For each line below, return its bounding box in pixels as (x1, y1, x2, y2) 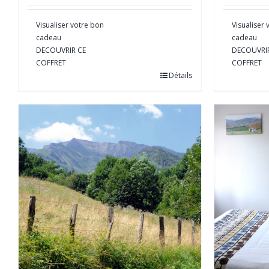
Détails (169, 70, 192, 80)
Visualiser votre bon (36, 19, 104, 30)
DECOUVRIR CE (36, 44, 86, 55)
